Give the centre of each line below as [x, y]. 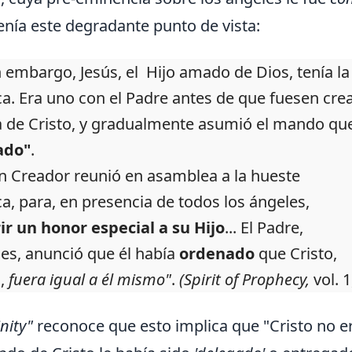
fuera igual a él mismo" [90, 280]
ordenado [217, 254]
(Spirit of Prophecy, [244, 280]
